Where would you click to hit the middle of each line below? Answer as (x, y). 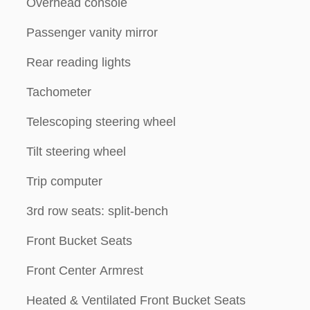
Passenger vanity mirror (92, 33)
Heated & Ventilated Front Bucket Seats (136, 300)
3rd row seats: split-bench (97, 211)
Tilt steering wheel (76, 152)
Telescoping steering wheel (101, 122)
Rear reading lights (79, 62)
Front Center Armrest (85, 271)
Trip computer (64, 181)
